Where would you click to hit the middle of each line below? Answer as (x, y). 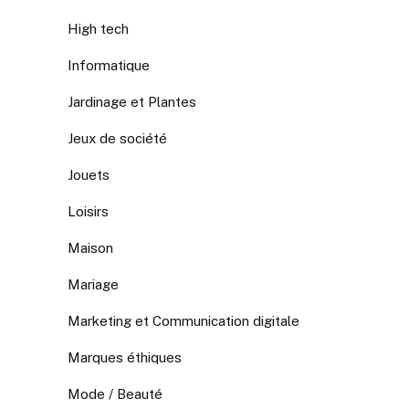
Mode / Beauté (115, 393)
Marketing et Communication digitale (183, 320)
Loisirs (88, 211)
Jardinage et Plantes (131, 101)
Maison (90, 247)
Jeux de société (117, 138)
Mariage (93, 284)
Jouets (88, 174)
